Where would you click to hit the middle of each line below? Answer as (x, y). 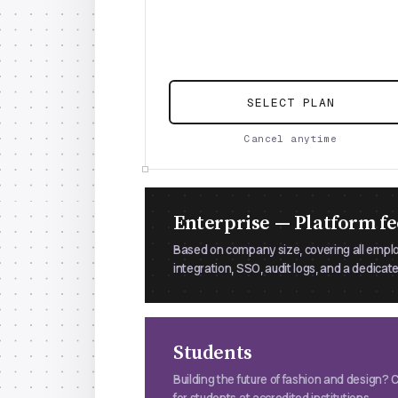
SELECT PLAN (291, 102)
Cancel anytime (291, 139)
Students (213, 353)
